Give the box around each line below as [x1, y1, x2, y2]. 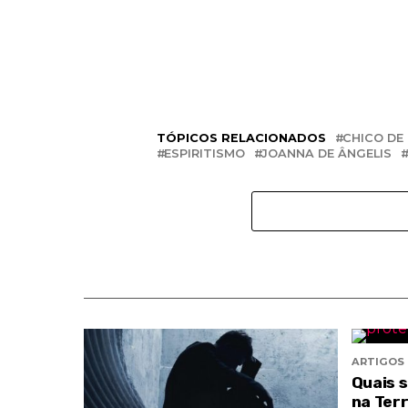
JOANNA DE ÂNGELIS [261, 147, 392, 161]
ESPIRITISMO [164, 147, 245, 161]
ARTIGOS [351, 355, 404, 369]
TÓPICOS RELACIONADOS [157, 131, 326, 146]
